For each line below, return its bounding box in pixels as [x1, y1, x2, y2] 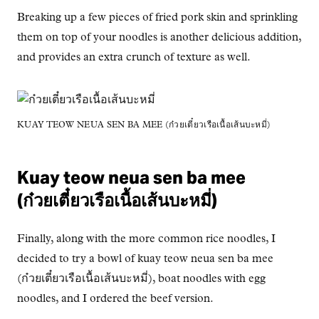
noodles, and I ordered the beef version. [17, 293, 214, 305]
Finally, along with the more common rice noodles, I [17, 233, 276, 245]
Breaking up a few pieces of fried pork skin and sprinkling [17, 11, 298, 23]
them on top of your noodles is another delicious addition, [17, 31, 301, 43]
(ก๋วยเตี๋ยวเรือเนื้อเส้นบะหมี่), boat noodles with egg [17, 273, 266, 285]
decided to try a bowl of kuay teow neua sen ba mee [17, 253, 273, 265]
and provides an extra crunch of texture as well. [17, 51, 251, 63]
